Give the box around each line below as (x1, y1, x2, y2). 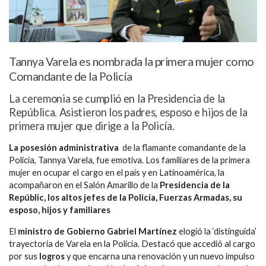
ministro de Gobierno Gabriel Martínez (18, 226, 177, 236)
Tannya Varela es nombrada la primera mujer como (9, 55, 254, 69)
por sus (9, 251, 39, 261)
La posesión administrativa (9, 142, 119, 153)
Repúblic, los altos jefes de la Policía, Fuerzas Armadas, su (9, 192, 242, 203)
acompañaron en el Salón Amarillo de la (9, 180, 160, 191)
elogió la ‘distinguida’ (177, 226, 256, 236)
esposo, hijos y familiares (9, 205, 110, 216)
